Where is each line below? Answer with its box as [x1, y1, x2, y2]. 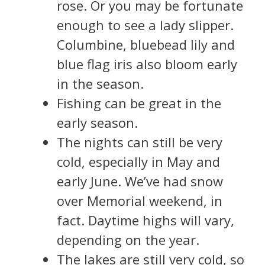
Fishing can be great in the [57, 93, 221, 112]
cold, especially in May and [57, 152, 220, 170]
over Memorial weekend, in [57, 191, 222, 209]
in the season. [57, 74, 144, 92]
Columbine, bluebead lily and [57, 35, 235, 53]
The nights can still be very [57, 132, 222, 151]
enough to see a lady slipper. [57, 15, 234, 34]
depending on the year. [57, 230, 199, 248]
